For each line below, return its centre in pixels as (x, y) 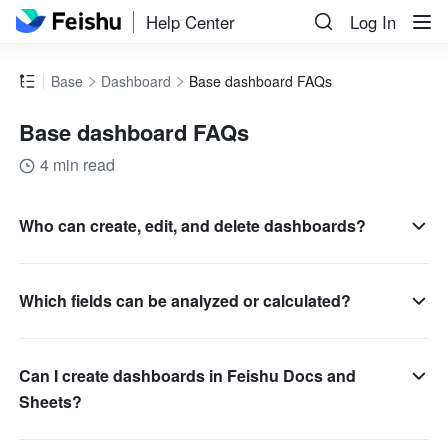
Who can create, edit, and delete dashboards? (193, 226)
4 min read (78, 165)
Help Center (191, 21)
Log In (373, 22)
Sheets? (51, 402)
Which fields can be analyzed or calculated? (185, 301)
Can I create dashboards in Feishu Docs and (188, 376)
